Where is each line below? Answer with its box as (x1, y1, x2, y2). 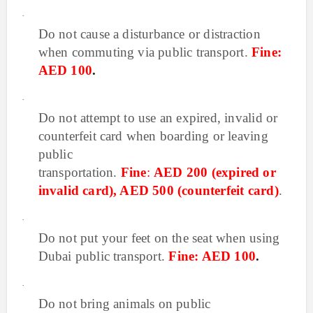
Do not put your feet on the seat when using (38, 231, 280, 245)
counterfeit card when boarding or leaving (38, 129, 268, 143)
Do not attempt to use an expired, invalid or (38, 110, 278, 125)
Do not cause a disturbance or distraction (38, 27, 261, 41)
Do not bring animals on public (38, 296, 211, 311)
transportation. (38, 165, 121, 180)
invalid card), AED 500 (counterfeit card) (38, 183, 279, 198)
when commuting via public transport (38, 45, 245, 59)
